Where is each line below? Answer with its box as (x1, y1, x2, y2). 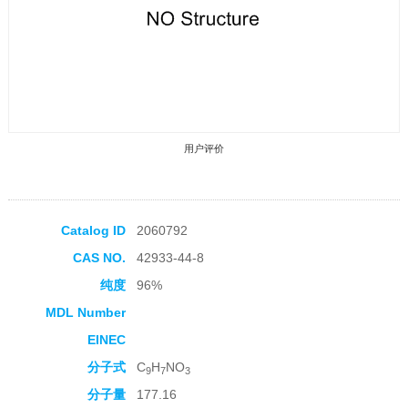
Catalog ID (60, 223, 126, 239)
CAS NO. (72, 250, 126, 266)
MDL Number (45, 305, 126, 321)
